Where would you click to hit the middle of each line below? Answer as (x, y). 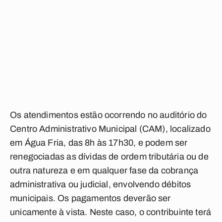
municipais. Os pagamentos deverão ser (90, 198)
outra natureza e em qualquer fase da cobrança (104, 170)
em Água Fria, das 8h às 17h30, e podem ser (99, 143)
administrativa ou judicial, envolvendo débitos (101, 184)
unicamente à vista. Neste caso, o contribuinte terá (111, 212)
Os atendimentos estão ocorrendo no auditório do (109, 115)
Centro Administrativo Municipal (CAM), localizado (110, 129)
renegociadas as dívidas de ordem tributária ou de (109, 157)
